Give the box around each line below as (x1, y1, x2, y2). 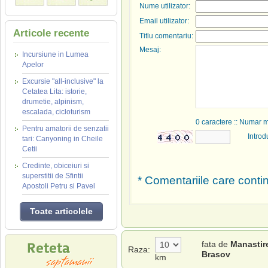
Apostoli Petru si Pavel (22, 182, 95, 190)
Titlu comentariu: (139, 32, 193, 40)
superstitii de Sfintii (22, 172, 83, 180)
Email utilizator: (139, 17, 189, 25)
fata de (202, 239, 230, 249)
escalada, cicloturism (22, 108, 90, 116)
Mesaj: (139, 45, 161, 54)
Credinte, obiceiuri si (22, 162, 89, 170)
